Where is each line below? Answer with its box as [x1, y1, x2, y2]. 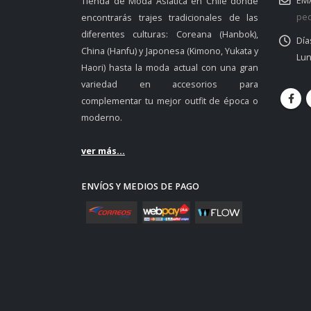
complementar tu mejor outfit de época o [81, 95, 258, 107]
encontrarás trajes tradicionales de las [81, 12, 258, 24]
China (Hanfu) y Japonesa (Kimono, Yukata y [81, 45, 258, 57]
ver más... [81, 145, 125, 157]
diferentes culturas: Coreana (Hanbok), [81, 28, 258, 40]
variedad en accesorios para [81, 78, 258, 90]
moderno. [81, 112, 122, 124]
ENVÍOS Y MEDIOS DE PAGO [81, 180, 199, 192]
